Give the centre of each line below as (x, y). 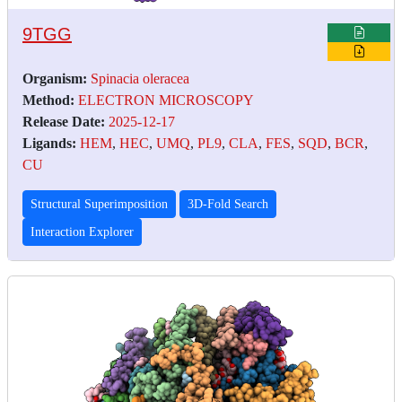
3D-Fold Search (228, 204)
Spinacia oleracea (140, 78)
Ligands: (49, 143)
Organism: (55, 78)
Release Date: (64, 121)
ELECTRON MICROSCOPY (166, 100)
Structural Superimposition (99, 204)
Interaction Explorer (82, 232)
